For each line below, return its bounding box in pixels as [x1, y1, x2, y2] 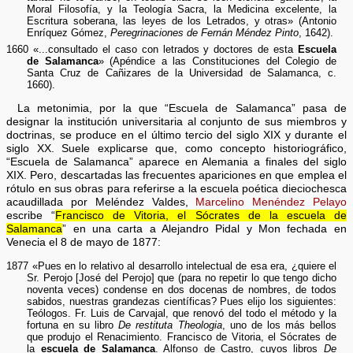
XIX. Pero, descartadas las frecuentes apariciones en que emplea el [6, 169, 347, 181]
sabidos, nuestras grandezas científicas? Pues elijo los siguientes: [26, 295, 336, 307]
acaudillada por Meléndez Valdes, [6, 195, 196, 208]
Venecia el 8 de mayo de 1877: [6, 236, 162, 248]
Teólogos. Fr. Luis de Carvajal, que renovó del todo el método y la [26, 307, 336, 319]
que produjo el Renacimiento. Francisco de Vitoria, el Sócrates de [26, 330, 336, 343]
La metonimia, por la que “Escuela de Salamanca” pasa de [17, 102, 347, 114]
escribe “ [6, 209, 56, 221]
